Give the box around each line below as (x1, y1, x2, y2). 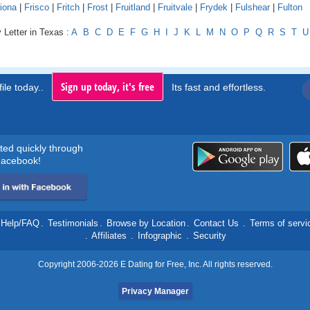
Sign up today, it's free (61, 80, 154, 94)
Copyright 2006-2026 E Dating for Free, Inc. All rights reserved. (37, 259, 273, 270)
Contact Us (194, 218, 239, 229)
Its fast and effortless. (172, 82, 266, 93)
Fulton (277, 2, 302, 13)
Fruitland (116, 2, 150, 13)
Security (193, 230, 226, 241)
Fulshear (235, 2, 270, 13)
